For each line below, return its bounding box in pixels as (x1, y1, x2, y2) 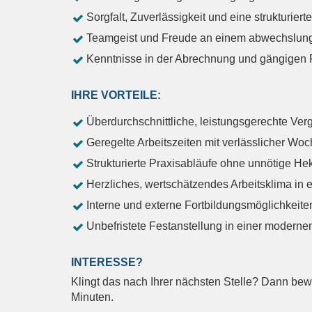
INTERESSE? (71, 256, 143, 269)
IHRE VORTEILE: (71, 89, 161, 102)
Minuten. (71, 291, 114, 304)
